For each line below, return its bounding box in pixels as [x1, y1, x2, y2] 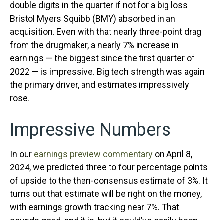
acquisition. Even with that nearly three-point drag [10, 27, 201, 37]
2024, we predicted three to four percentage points [10, 162, 208, 172]
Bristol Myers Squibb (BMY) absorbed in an [10, 13, 175, 24]
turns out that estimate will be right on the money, [10, 189, 202, 199]
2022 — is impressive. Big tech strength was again [10, 66, 205, 77]
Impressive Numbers [10, 119, 171, 140]
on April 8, [153, 149, 192, 159]
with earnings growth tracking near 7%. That [10, 202, 179, 212]
